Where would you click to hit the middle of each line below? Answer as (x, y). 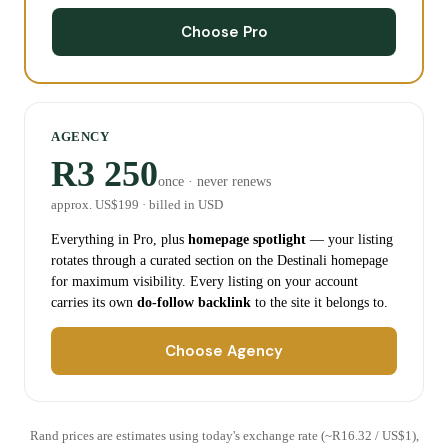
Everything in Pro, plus (119, 239)
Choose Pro (224, 31)
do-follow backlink (194, 302)
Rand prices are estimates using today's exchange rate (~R (185, 435)
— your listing (349, 239)
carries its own (94, 302)
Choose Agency (224, 350)
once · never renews (214, 181)
